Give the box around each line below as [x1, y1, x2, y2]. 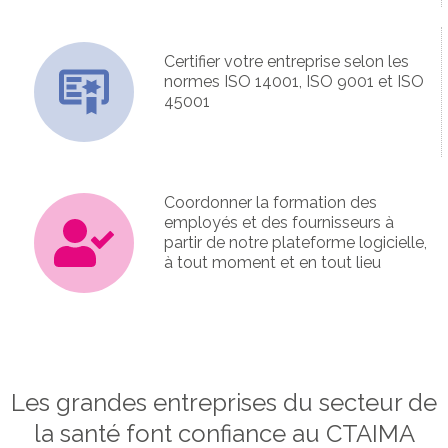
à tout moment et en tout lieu [163, 253, 381, 273]
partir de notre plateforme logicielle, [163, 233, 427, 253]
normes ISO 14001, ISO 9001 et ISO [163, 72, 424, 92]
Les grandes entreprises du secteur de [11, 388, 437, 418]
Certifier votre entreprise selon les [163, 52, 409, 72]
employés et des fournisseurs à [163, 213, 394, 233]
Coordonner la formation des [163, 193, 377, 213]
